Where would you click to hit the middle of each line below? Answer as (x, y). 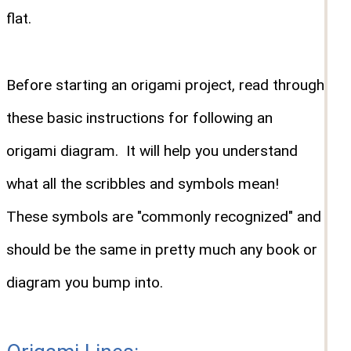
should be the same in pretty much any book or (162, 250)
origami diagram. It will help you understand (152, 151)
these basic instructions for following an (139, 118)
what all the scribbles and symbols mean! (145, 184)
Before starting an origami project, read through (165, 85)
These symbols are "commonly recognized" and (164, 217)
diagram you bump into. (85, 283)
